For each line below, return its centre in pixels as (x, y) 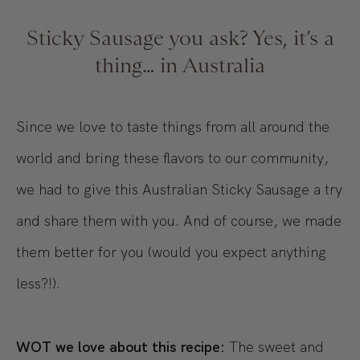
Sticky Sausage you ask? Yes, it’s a (180, 38)
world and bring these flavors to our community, (172, 158)
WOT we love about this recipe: (121, 347)
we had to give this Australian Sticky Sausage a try (179, 190)
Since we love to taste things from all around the (173, 127)
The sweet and (274, 347)
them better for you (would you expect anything (171, 252)
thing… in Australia (180, 65)
